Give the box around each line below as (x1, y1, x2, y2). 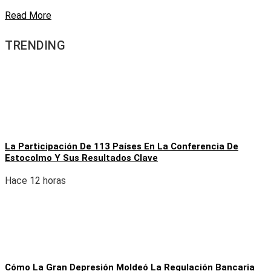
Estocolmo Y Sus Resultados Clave (5, 152, 158, 164)
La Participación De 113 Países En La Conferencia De (5, 141, 238, 152)
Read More (5, 10, 51, 22)
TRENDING (5, 38, 65, 53)
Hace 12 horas (5, 175, 66, 187)
